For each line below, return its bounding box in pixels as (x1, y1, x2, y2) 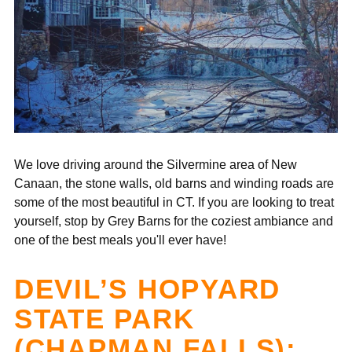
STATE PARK (14, 302, 195, 334)
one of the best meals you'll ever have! (14, 232, 233, 247)
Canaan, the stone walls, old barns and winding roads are (14, 175, 334, 190)
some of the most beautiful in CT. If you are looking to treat (14, 194, 334, 209)
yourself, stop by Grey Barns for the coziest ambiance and (14, 213, 333, 228)
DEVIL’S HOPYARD (14, 273, 281, 304)
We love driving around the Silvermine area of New (14, 156, 297, 171)
